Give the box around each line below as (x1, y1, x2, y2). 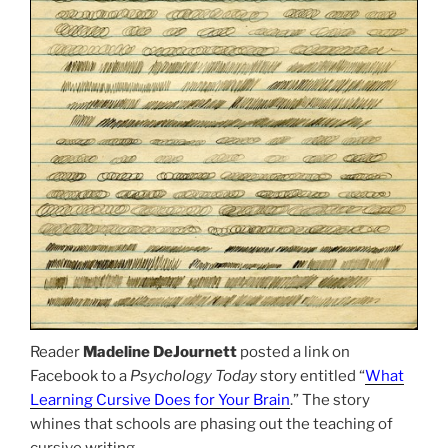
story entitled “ (257, 366, 365, 385)
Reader (30, 342, 83, 361)
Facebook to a (30, 366, 130, 385)
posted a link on (237, 342, 350, 361)
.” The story (290, 390, 370, 409)
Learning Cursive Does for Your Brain (30, 390, 290, 409)
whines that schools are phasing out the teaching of (30, 414, 393, 433)
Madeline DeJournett (83, 342, 237, 361)
